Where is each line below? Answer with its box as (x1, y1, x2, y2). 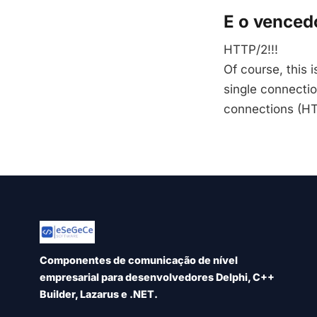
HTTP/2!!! (224, 42, 278, 57)
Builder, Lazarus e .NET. (40, 288, 158, 301)
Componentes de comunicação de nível (40, 254, 238, 267)
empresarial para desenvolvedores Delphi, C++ (40, 271, 275, 284)
